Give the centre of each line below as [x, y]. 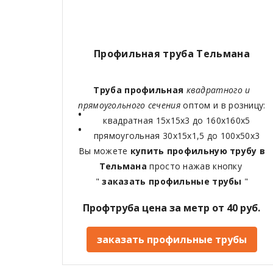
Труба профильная [139, 90]
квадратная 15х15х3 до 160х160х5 [177, 121]
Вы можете [104, 151]
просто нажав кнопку [197, 166]
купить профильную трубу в [198, 151]
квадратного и [217, 90]
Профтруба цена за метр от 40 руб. [172, 208]
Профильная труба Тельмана [172, 54]
